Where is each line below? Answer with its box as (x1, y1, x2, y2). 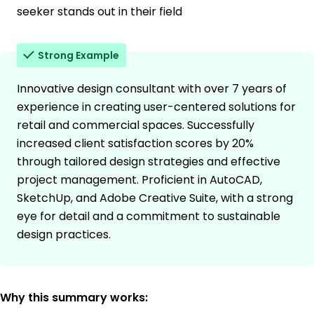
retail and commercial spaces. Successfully (17, 117, 254, 134)
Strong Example (38, 48, 119, 63)
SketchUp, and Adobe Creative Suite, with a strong (17, 190, 293, 207)
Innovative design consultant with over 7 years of (17, 81, 287, 97)
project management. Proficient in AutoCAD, (17, 172, 262, 189)
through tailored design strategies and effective (17, 153, 280, 170)
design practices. (17, 226, 111, 243)
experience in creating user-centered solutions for (17, 99, 296, 116)
